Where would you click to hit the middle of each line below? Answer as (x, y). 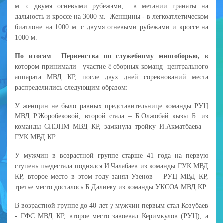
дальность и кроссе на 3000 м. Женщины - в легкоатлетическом (111, 16)
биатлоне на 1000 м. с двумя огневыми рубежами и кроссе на (111, 27)
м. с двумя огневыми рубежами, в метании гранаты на (111, 6)
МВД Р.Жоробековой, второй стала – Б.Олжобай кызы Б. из (111, 116)
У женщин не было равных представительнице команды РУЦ (111, 106)
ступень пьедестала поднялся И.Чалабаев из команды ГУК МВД (111, 166)
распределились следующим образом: (71, 87)
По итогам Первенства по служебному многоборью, (107, 56)
